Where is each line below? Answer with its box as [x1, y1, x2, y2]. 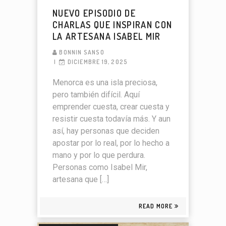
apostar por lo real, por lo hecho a [52, 138, 169, 148]
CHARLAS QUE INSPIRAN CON [52, 19, 173, 31]
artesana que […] [52, 175, 109, 185]
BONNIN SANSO [59, 48, 104, 56]
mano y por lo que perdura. [52, 150, 145, 160]
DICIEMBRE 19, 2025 [67, 58, 128, 66]
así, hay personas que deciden [52, 126, 159, 136]
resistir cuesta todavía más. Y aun [52, 114, 171, 124]
